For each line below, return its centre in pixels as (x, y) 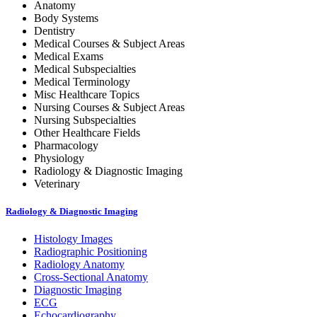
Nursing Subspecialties (85, 120)
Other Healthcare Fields (87, 133)
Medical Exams (69, 57)
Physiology (59, 158)
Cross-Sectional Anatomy (91, 277)
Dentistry (54, 31)
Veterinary (57, 184)
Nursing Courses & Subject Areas (109, 108)
